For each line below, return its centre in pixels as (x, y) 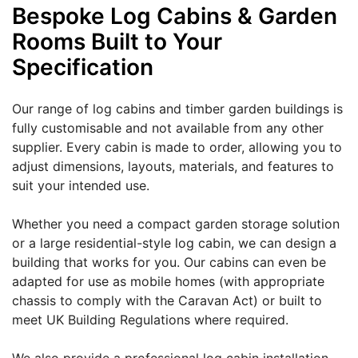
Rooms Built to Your (117, 42)
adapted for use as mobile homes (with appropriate (168, 282)
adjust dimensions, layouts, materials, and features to (173, 167)
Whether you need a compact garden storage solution (176, 224)
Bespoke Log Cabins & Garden (175, 16)
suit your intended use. (81, 186)
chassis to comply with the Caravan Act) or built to (167, 301)
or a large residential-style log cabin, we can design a (174, 243)
